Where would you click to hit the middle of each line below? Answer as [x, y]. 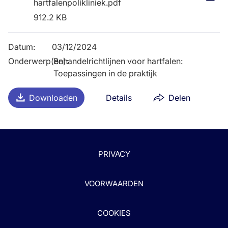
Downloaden [53, 97]
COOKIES [114, 213]
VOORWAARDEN [114, 183]
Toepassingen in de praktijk [106, 73]
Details [119, 97]
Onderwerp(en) [37, 61]
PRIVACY [114, 154]
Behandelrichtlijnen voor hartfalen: [118, 61]
